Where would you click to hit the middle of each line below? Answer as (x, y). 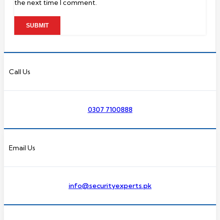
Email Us (22, 148)
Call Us (20, 72)
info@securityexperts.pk (110, 186)
